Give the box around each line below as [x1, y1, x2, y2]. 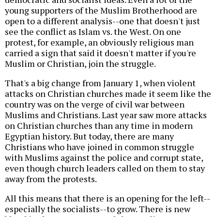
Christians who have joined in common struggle [5, 141, 194, 153]
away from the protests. [5, 173, 97, 185]
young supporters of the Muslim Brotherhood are [5, 4, 197, 16]
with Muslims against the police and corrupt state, [5, 152, 203, 164]
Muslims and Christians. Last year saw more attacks [5, 109, 207, 121]
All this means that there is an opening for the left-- [5, 192, 210, 204]
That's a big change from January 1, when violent [5, 77, 196, 89]
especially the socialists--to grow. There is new [5, 203, 190, 215]
